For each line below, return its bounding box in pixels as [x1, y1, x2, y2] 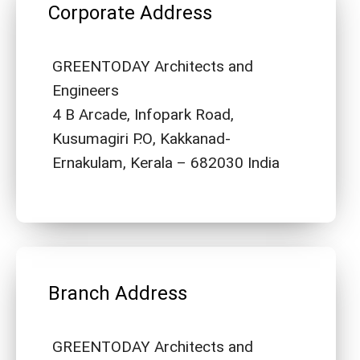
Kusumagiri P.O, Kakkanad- [52, 127, 231, 150]
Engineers [52, 79, 119, 102]
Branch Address [48, 279, 187, 308]
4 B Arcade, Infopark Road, [52, 103, 238, 126]
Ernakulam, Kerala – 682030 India [52, 151, 280, 174]
